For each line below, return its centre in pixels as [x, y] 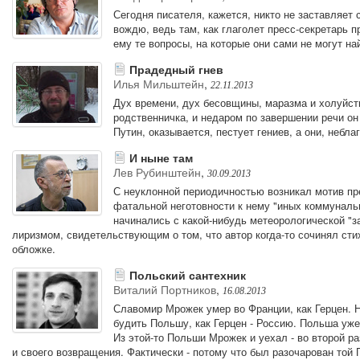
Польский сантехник [186, 274]
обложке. [34, 248]
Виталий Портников [164, 289]
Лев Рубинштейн [157, 172]
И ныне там [159, 157]
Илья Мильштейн [158, 83]
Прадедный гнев [174, 69]
